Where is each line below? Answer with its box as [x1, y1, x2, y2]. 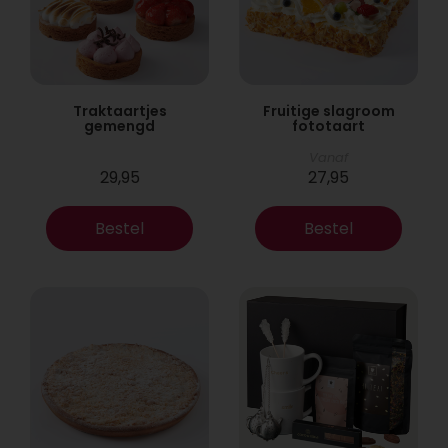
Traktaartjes [72, 101, 167, 121]
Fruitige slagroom [262, 101, 395, 121]
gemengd [84, 116, 155, 136]
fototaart [292, 116, 365, 136]
